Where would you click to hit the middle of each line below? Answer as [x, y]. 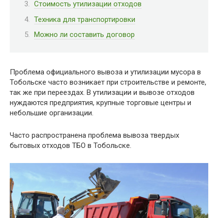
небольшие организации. [52, 113]
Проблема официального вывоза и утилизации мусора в [105, 72]
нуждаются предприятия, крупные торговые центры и [100, 102]
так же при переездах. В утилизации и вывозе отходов [102, 92]
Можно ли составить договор [84, 35]
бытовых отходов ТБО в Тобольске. [71, 145]
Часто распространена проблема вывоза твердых [94, 135]
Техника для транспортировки [85, 19]
